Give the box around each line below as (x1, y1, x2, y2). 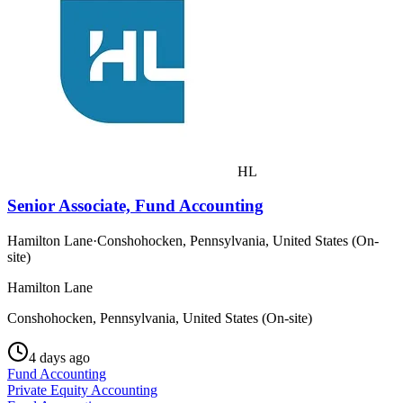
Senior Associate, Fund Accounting (7, 196, 264, 216)
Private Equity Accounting (7, 381, 157, 398)
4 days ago (29, 349, 90, 365)
